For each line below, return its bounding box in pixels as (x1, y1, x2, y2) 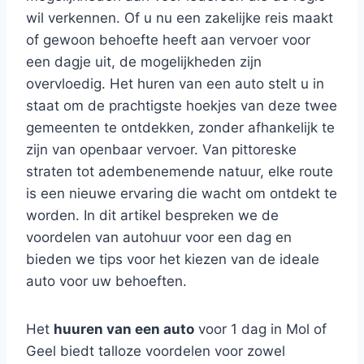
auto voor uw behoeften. (26, 273, 187, 289)
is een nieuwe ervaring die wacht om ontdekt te (26, 185, 337, 201)
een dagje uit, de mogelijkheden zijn (26, 54, 262, 70)
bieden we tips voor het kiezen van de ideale (26, 251, 319, 267)
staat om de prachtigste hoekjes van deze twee (26, 97, 337, 114)
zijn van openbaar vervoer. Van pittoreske (26, 141, 297, 158)
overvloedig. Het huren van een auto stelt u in (26, 76, 324, 92)
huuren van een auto (54, 321, 194, 337)
